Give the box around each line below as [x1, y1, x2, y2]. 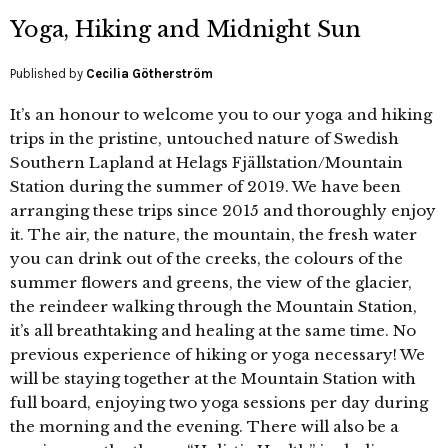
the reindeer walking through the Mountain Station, [10, 296, 417, 316]
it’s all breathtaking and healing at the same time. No [10, 320, 416, 340]
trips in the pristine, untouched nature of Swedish [10, 128, 399, 148]
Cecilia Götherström [86, 65, 213, 81]
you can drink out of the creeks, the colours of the [10, 248, 403, 268]
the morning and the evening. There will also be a [10, 416, 399, 436]
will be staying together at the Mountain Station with [10, 368, 416, 388]
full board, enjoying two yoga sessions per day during [10, 392, 428, 412]
